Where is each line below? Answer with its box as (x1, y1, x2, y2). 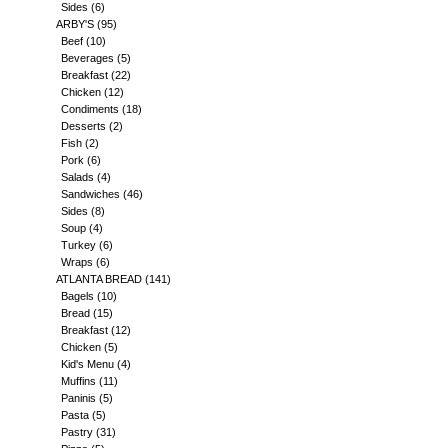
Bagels (61, 290, 94, 302)
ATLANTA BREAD (56, 273, 142, 285)
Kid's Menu (61, 358, 114, 370)
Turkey (61, 239, 96, 251)
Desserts (61, 120, 106, 132)
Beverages (61, 52, 114, 64)
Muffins (61, 375, 96, 387)
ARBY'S (56, 18, 94, 30)
